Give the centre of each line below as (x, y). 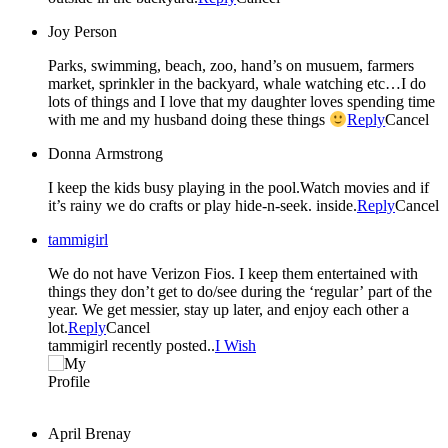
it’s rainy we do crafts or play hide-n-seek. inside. (202, 206)
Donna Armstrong (105, 154)
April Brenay (89, 434)
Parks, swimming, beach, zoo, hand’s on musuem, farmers (231, 65)
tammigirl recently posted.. (131, 346)
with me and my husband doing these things (188, 120)
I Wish (235, 346)
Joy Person (82, 31)
